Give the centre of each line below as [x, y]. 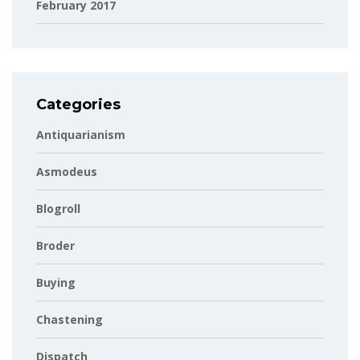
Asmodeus [67, 172]
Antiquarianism [81, 135]
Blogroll [58, 209]
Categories [78, 104]
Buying [56, 282]
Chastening [70, 319]
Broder [55, 245]
